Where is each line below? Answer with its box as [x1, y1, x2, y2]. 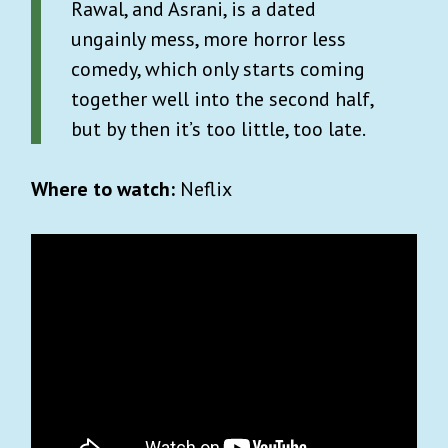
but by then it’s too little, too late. [71, 115, 366, 142]
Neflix [180, 175, 232, 202]
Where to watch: [31, 175, 180, 202]
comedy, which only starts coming [71, 55, 365, 82]
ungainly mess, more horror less [71, 25, 346, 52]
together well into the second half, [71, 85, 373, 112]
